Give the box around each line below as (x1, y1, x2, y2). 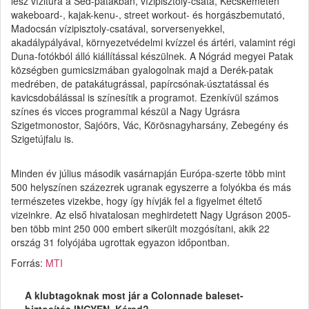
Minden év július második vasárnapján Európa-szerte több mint (11, 166, 286, 180)
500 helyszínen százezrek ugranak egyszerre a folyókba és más (11, 179, 291, 194)
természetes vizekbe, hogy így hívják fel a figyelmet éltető (11, 193, 262, 208)
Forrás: (11, 255, 46, 270)
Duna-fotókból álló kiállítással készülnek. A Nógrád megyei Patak (11, 48, 293, 63)
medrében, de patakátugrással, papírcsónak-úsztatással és (11, 76, 269, 90)
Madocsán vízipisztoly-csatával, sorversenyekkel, (11, 21, 225, 35)
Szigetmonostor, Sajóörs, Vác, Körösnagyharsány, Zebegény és (11, 117, 288, 132)
